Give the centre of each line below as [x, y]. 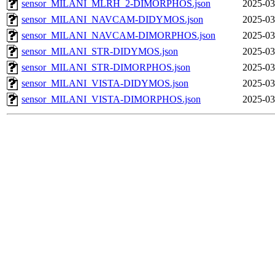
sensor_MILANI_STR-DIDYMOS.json [100, 52]
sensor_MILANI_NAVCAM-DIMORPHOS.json [118, 36]
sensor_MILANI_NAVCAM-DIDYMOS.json [112, 20]
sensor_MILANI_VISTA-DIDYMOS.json [105, 83]
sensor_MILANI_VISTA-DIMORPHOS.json [111, 99]
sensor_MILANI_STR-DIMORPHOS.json [106, 68]
